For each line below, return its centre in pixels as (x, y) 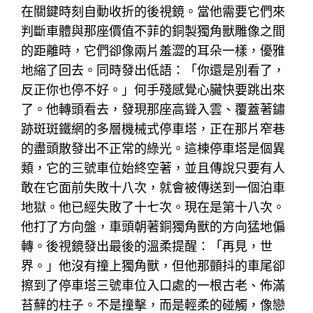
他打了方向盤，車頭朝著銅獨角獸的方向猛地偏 (153, 226)
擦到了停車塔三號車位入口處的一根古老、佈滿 (153, 285)
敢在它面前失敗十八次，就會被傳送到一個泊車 (153, 187)
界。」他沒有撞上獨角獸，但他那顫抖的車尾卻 (153, 265)
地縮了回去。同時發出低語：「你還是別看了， (153, 70)
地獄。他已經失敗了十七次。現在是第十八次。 (153, 207)
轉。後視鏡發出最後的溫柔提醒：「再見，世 (147, 246)
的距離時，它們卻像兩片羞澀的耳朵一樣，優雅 (153, 50)
